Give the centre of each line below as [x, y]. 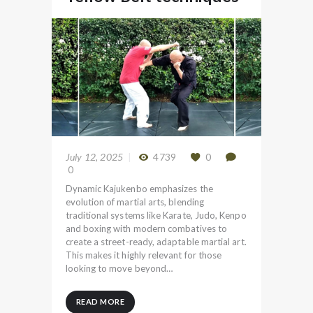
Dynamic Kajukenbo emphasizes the [139, 188]
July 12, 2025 [94, 156]
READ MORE [100, 301]
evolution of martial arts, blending [134, 202]
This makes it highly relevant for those [144, 255]
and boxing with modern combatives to [146, 228]
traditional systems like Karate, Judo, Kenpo [156, 215]
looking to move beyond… [119, 268]
